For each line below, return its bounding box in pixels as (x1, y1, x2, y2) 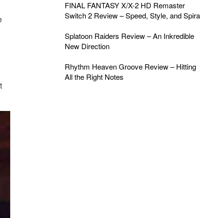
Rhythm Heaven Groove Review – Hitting (64, 61, 196, 72)
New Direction (64, 41, 109, 51)
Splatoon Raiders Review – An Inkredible (64, 31, 194, 41)
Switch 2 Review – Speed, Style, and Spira (64, 10, 200, 20)
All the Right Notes (64, 72, 124, 82)
